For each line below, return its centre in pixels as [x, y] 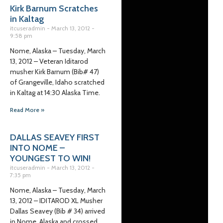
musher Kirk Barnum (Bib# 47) [55, 72]
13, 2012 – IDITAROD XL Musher [56, 201]
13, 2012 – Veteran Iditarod [49, 61]
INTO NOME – [37, 148]
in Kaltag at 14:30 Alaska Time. [56, 93]
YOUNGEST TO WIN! [50, 158]
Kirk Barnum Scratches [54, 8]
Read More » [27, 110]
